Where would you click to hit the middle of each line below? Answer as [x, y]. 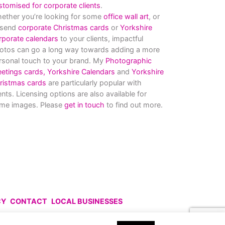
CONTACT [29, 201]
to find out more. [134, 105]
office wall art [125, 16]
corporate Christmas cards [65, 27]
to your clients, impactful [101, 38]
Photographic [129, 61]
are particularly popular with [94, 83]
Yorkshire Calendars [81, 72]
